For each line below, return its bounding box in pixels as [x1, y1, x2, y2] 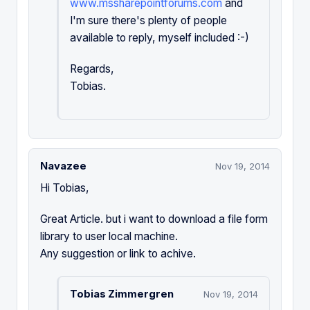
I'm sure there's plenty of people [70, 14, 227, 28]
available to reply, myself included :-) [70, 31, 249, 45]
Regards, [70, 62, 114, 76]
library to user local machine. [40, 230, 178, 244]
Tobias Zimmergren [70, 288, 174, 301]
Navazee [40, 160, 86, 173]
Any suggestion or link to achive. [40, 247, 196, 261]
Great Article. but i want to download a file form [40, 212, 268, 226]
